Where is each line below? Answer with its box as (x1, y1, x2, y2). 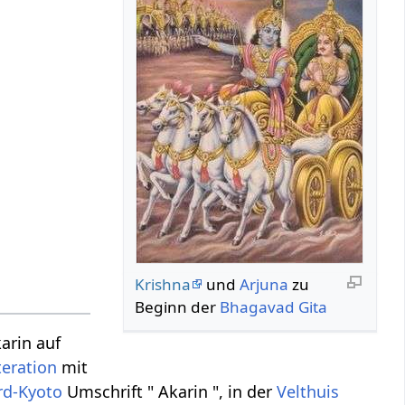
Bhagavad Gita (220, 296, 328, 317)
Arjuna (240, 273, 289, 295)
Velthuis (277, 381, 340, 403)
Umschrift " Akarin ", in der (62, 381, 278, 403)
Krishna (135, 273, 192, 295)
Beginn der (135, 296, 221, 317)
